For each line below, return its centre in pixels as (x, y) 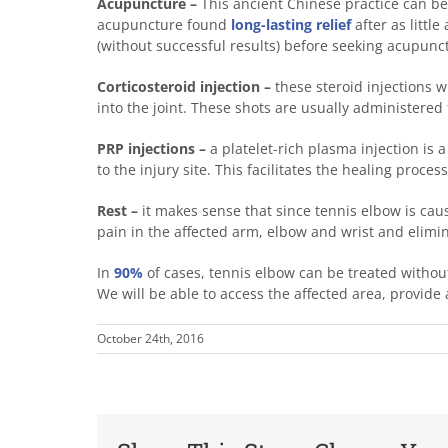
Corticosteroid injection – (184, 87)
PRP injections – (151, 149)
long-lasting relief (291, 25)
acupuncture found (164, 25)
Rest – (117, 211)
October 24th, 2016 (150, 339)
